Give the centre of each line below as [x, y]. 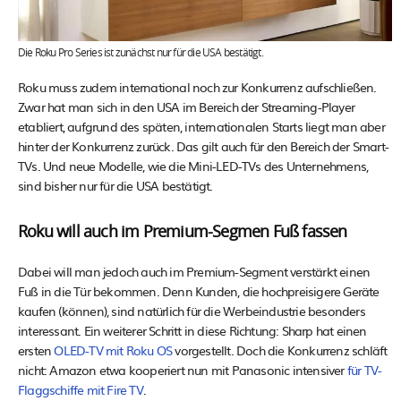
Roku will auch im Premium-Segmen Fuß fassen [183, 232]
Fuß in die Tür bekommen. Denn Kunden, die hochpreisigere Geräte [199, 290]
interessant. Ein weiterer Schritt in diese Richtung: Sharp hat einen [192, 330]
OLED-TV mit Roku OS [113, 350]
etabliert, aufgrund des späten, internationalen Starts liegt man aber [201, 126]
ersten [36, 350]
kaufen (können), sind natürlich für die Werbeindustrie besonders [192, 310]
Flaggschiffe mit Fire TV [81, 389]
